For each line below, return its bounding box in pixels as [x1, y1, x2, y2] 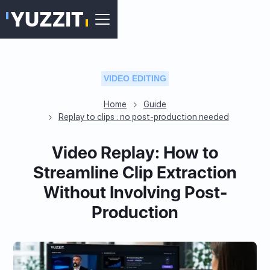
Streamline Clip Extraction [33, 162, 237, 183]
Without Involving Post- [43, 182, 227, 202]
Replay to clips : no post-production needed [58, 112, 229, 122]
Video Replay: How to [52, 142, 218, 163]
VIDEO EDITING [104, 74, 166, 83]
